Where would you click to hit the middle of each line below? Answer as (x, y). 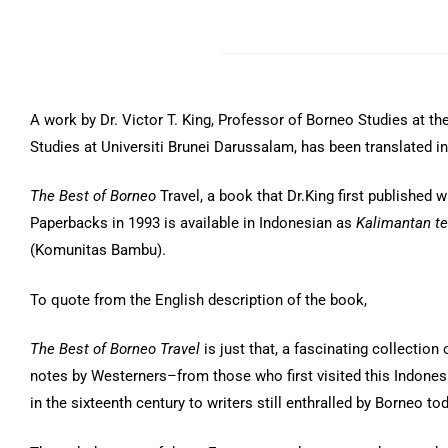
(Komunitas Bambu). (98, 250)
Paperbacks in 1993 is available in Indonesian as (193, 223)
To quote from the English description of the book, (198, 299)
